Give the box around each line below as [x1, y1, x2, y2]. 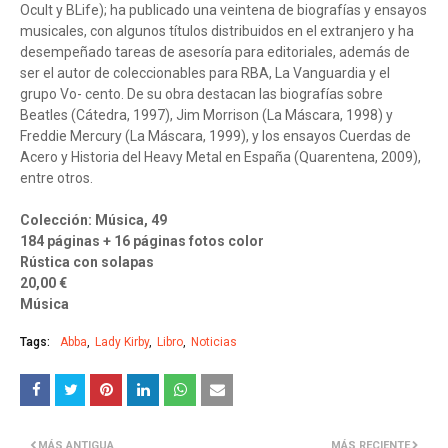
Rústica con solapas [20, 254, 154, 271]
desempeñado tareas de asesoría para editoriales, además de [20, 44, 410, 61]
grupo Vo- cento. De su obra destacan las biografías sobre [20, 86, 383, 103]
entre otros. [20, 170, 93, 187]
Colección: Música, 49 [20, 212, 167, 229]
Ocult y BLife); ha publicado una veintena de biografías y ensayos [20, 2, 427, 19]
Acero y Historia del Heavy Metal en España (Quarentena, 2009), [20, 149, 421, 166]
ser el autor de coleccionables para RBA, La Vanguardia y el [20, 65, 390, 82]
